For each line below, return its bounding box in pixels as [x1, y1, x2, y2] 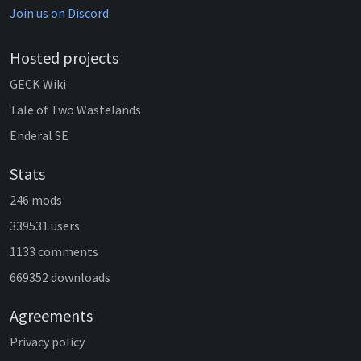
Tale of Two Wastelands [10, 102, 141, 118]
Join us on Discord [10, 5, 109, 22]
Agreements [10, 305, 93, 326]
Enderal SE [10, 127, 68, 144]
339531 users [10, 218, 80, 234]
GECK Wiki [10, 76, 66, 93]
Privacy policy [10, 334, 85, 351]
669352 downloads [10, 269, 110, 286]
